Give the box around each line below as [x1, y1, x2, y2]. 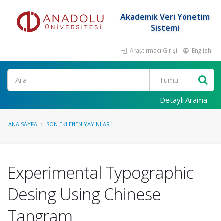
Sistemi [150, 22, 179, 33]
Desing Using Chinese [7, 183, 161, 205]
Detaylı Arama [160, 95, 207, 105]
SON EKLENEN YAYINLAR [46, 120, 110, 128]
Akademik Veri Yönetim [120, 11, 210, 22]
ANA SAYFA [8, 120, 37, 128]
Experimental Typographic [7, 161, 193, 184]
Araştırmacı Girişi [128, 46, 177, 54]
